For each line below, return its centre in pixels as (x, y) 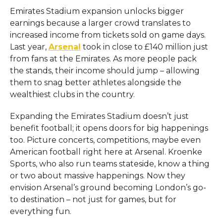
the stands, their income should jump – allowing (105, 70)
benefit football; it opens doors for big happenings (109, 128)
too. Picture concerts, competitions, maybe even (105, 140)
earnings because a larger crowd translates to (100, 23)
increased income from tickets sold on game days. (108, 35)
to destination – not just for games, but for (93, 199)
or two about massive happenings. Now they (97, 175)
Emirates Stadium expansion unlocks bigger (97, 11)
